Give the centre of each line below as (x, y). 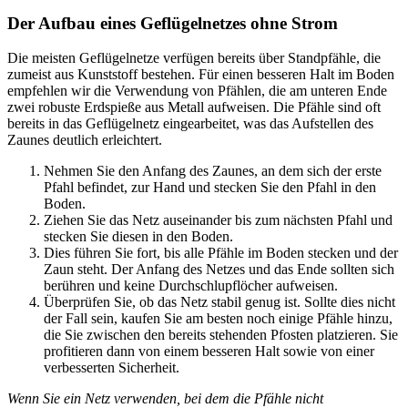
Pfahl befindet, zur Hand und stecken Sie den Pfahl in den (210, 188)
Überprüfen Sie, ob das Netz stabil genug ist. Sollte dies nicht (219, 302)
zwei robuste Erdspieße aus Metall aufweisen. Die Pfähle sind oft (194, 107)
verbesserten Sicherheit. (112, 368)
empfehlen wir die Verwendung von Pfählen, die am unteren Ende (197, 91)
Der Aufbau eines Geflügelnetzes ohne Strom (173, 23)
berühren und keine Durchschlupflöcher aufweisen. (191, 286)
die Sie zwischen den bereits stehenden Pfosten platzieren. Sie (221, 335)
